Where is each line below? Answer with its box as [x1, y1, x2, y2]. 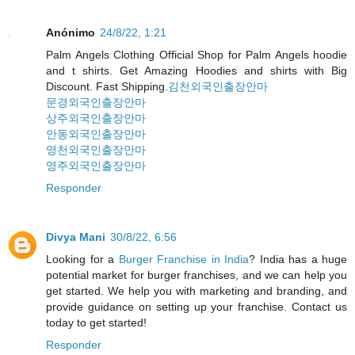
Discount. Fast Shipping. [46, 79, 168, 93]
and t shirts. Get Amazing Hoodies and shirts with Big [46, 63, 347, 77]
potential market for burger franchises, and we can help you [46, 268, 347, 281]
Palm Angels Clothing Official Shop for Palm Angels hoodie [46, 48, 347, 61]
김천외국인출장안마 [168, 79, 268, 93]
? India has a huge [249, 252, 347, 265]
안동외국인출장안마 [46, 127, 146, 140]
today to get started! [46, 315, 147, 329]
